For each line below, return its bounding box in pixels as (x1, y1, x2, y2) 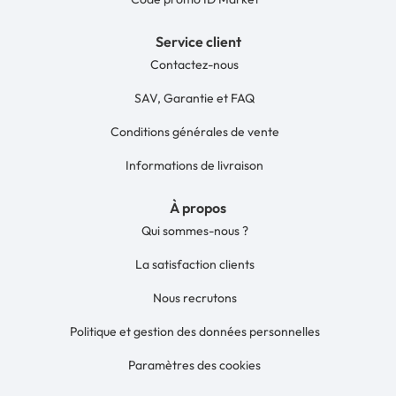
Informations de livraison (126, 156, 263, 173)
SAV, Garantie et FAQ (134, 89, 255, 106)
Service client (155, 32, 241, 50)
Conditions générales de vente (110, 123, 279, 140)
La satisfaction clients (134, 255, 255, 272)
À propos (170, 198, 226, 217)
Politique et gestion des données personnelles (69, 323, 320, 339)
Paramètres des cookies (128, 356, 261, 373)
